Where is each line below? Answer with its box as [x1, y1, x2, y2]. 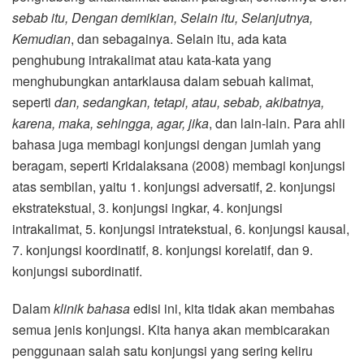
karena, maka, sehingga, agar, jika [12, 114, 209, 133]
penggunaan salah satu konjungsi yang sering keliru [12, 341, 313, 361]
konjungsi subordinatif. [12, 262, 142, 281]
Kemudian [12, 29, 71, 49]
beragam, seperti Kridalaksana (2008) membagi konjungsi [12, 156, 345, 175]
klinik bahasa [54, 299, 130, 318]
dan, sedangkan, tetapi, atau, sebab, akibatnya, [54, 93, 324, 112]
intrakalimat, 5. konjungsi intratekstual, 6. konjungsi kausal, [12, 219, 349, 239]
